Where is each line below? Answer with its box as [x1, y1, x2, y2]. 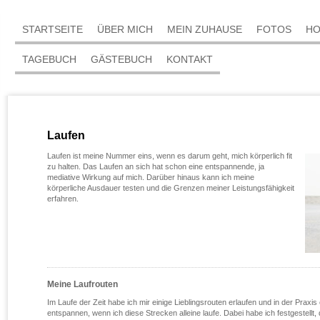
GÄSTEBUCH [91, 54, 152, 65]
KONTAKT [166, 54, 213, 65]
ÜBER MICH [97, 24, 153, 35]
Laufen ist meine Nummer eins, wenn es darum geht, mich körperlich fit [47, 151, 292, 160]
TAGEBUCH [22, 54, 76, 65]
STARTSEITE [22, 24, 83, 35]
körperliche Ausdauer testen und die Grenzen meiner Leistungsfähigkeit [47, 184, 294, 192]
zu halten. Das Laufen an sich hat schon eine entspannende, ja [47, 162, 264, 171]
